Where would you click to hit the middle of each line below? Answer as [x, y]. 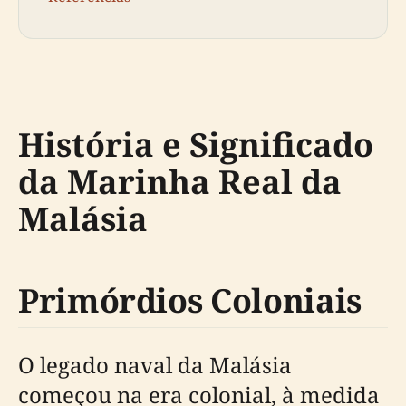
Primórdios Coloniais [190, 301]
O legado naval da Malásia [155, 365]
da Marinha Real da [180, 182]
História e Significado [196, 145]
